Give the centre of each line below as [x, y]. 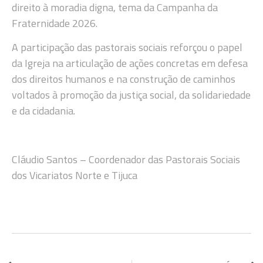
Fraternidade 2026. [55, 23]
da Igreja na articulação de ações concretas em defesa [130, 63]
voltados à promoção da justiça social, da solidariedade [131, 95]
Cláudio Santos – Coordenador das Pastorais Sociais [126, 160]
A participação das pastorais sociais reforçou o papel [127, 48]
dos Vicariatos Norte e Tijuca [75, 176]
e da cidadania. [43, 111]
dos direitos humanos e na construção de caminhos [124, 79]
